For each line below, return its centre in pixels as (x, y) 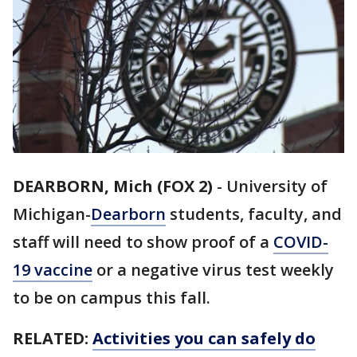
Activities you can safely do (204, 339)
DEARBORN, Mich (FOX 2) (113, 186)
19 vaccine (53, 270)
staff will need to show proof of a (143, 242)
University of (277, 186)
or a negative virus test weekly (213, 270)
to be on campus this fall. (112, 298)
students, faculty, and (254, 214)
